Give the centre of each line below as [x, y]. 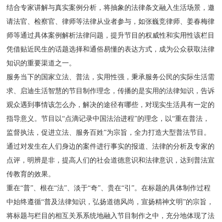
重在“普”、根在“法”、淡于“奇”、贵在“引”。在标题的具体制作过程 [109, 188]
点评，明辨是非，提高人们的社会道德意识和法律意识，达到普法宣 [111, 160]
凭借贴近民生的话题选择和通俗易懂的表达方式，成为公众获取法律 [111, 49]
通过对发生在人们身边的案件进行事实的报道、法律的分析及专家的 [111, 146]
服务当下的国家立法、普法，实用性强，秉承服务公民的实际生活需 [111, 77]
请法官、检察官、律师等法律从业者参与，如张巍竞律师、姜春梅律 [111, 22]
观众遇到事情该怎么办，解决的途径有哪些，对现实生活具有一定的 [111, 105]
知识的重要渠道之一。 [41, 63]
